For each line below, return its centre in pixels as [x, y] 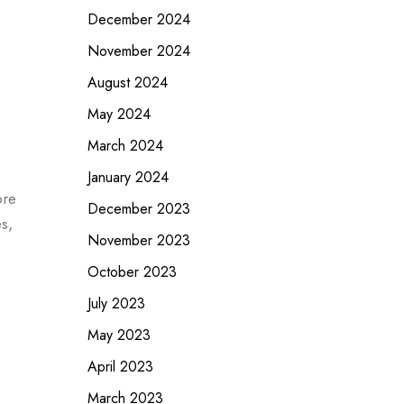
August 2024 [127, 83]
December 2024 [138, 19]
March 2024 [125, 146]
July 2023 [116, 303]
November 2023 [138, 240]
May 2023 [119, 335]
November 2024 [138, 51]
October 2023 [132, 272]
